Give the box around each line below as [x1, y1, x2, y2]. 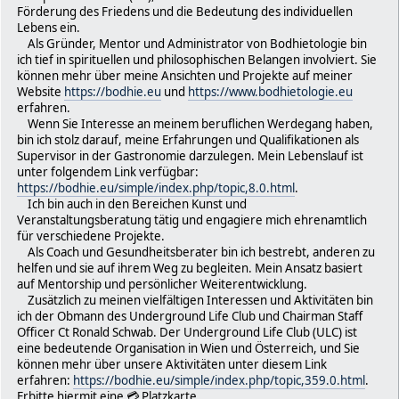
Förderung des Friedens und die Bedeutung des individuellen [17, 3, 353, 20]
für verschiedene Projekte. [17, 227, 165, 244]
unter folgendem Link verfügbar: [17, 163, 199, 180]
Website [17, 83, 64, 100]
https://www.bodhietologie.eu [188, 83, 353, 100]
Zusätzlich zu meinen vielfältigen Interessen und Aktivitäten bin [17, 291, 373, 308]
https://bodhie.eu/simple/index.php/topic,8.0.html [17, 179, 295, 196]
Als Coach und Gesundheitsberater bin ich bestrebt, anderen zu [17, 243, 375, 260]
